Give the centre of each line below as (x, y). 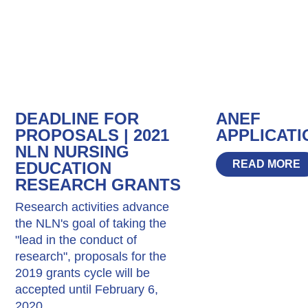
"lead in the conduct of (76, 240)
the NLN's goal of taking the (91, 223)
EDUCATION (64, 168)
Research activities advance (92, 207)
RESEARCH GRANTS (98, 184)
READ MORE (266, 164)
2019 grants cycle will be (83, 273)
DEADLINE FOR (77, 118)
